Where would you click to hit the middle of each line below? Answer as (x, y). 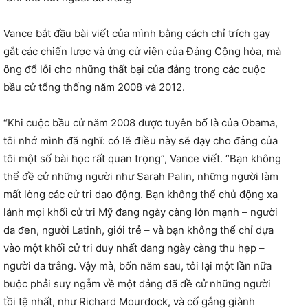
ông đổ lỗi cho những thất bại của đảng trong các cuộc (134, 69)
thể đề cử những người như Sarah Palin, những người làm (141, 176)
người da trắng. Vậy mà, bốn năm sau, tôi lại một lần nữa (137, 266)
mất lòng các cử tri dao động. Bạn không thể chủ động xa (141, 194)
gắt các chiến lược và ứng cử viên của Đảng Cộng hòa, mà (142, 51)
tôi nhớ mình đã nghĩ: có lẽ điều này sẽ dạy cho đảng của (141, 141)
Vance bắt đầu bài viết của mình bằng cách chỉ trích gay (137, 33)
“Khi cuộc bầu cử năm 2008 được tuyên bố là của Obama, (141, 123)
